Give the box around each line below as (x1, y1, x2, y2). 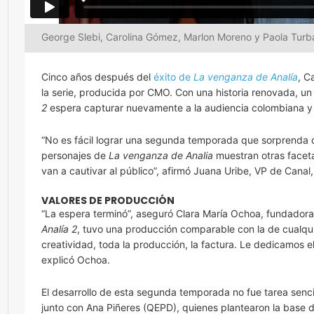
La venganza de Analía (193, 71, 298, 83)
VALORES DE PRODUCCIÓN (41, 193, 175, 208)
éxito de (153, 71, 193, 83)
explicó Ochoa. (41, 254, 110, 266)
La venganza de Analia (109, 149, 213, 162)
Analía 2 (41, 223, 77, 235)
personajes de (41, 149, 109, 162)
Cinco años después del (41, 71, 153, 83)
